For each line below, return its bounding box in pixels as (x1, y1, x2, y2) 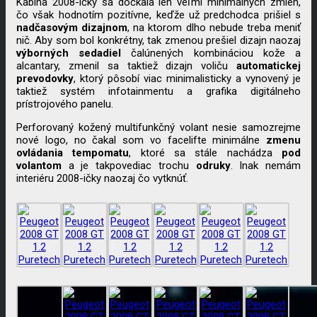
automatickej (236, 59, 301, 73)
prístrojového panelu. (16, 98, 113, 111)
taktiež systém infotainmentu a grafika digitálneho (16, 85, 301, 98)
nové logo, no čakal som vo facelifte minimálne (16, 134, 266, 147)
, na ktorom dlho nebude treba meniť (127, 21, 301, 35)
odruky (195, 159, 231, 173)
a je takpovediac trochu (62, 159, 196, 173)
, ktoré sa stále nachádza (129, 146, 282, 160)
